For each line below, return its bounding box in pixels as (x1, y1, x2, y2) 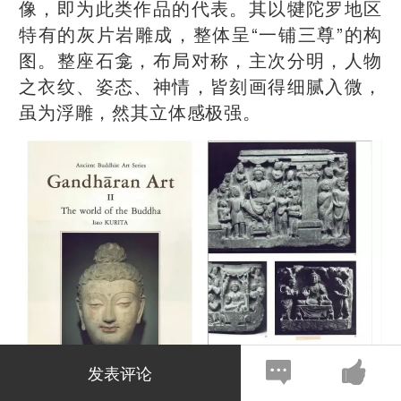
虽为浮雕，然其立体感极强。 (19, 98, 261, 124)
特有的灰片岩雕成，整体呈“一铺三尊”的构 (19, 20, 382, 47)
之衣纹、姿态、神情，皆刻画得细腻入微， (19, 72, 382, 98)
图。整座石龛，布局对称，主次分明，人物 (19, 46, 382, 73)
